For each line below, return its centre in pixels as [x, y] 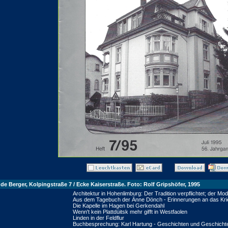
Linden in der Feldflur [98, 218]
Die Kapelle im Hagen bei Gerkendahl [119, 206]
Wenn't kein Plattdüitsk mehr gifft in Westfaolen [130, 212]
